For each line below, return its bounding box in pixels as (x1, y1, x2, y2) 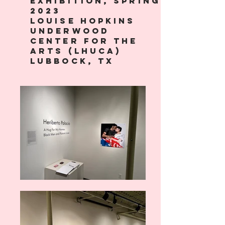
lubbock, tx (30, 56, 115, 66)
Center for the (30, 36, 138, 46)
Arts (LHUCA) (30, 46, 122, 56)
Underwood (30, 26, 109, 36)
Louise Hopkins (30, 16, 136, 26)
